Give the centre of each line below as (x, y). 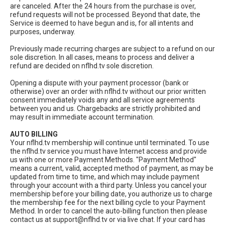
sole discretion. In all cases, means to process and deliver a (102, 58)
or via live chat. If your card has (156, 220)
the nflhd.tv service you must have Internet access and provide (108, 151)
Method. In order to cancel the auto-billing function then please (109, 211)
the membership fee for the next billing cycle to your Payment (108, 203)
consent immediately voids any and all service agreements (102, 100)
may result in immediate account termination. (82, 117)
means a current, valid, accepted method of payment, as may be (112, 168)
